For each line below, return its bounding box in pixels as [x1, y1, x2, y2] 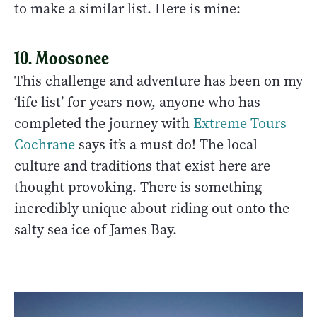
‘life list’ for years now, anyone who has [14, 92, 260, 112]
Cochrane [14, 134, 75, 154]
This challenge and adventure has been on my [14, 71, 303, 91]
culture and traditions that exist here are [14, 156, 270, 175]
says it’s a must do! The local [75, 134, 258, 154]
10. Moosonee [14, 46, 109, 69]
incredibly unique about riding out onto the [14, 198, 289, 218]
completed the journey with [14, 113, 193, 133]
